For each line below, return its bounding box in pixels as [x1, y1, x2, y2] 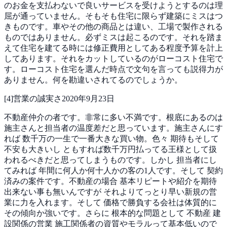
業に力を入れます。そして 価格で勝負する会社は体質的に [4, 198, 217, 207]
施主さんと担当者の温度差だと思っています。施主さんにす [4, 123, 223, 132]
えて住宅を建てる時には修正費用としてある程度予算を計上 [4, 43, 223, 52]
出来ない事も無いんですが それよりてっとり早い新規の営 [4, 187, 217, 196]
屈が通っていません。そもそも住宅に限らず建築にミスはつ [4, 11, 223, 20]
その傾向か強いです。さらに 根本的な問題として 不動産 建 [4, 208, 221, 217]
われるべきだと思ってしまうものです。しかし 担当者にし [4, 155, 217, 164]
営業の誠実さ [13, 94, 62, 103]
